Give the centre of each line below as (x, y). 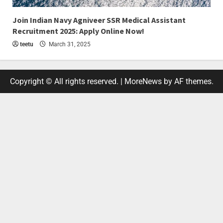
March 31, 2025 (69, 45)
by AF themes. (187, 82)
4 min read (31, 14)
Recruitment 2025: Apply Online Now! (78, 31)
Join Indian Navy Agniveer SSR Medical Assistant (99, 20)
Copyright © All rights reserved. (65, 82)
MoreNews (143, 82)
